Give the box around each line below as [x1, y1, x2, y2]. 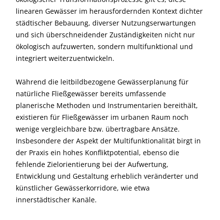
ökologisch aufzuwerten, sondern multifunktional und [16, 42, 193, 51]
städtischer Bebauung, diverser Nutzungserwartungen [16, 18, 196, 27]
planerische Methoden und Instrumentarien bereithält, [16, 101, 198, 110]
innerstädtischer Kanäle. [16, 195, 97, 204]
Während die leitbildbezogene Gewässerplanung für [16, 77, 189, 86]
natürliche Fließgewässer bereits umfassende [16, 89, 166, 98]
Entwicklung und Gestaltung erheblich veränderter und [16, 171, 198, 181]
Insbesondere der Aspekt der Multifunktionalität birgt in [16, 136, 201, 145]
